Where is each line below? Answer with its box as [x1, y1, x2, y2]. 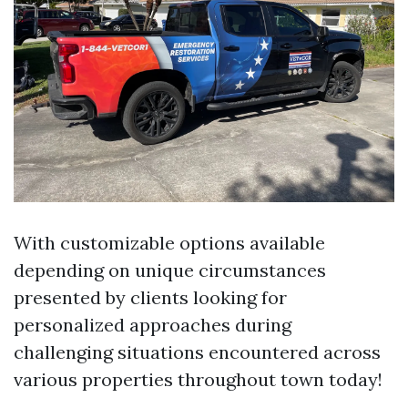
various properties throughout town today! [14, 367, 382, 391]
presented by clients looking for [14, 285, 287, 309]
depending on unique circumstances [14, 258, 326, 281]
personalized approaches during [14, 312, 291, 336]
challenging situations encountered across [14, 340, 381, 363]
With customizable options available [14, 230, 325, 254]
